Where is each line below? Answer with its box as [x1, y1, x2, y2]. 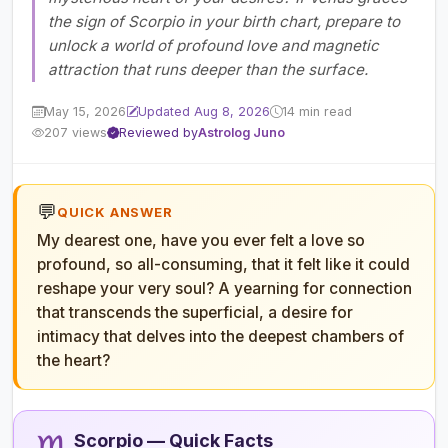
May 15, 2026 [44, 104, 127, 120]
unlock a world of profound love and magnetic [47, 36, 379, 56]
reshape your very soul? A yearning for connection [37, 278, 412, 298]
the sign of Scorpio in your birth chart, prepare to [47, 12, 400, 32]
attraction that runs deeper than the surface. [47, 60, 368, 80]
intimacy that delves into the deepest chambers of [37, 326, 404, 346]
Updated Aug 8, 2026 [138, 104, 271, 120]
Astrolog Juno [198, 125, 286, 141]
